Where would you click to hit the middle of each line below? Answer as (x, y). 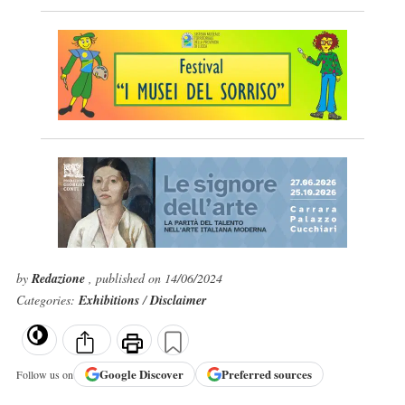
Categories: (47, 300)
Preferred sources (266, 374)
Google (119, 374)
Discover (161, 374)
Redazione (60, 278)
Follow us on (44, 374)
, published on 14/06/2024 (155, 278)
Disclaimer (178, 300)
